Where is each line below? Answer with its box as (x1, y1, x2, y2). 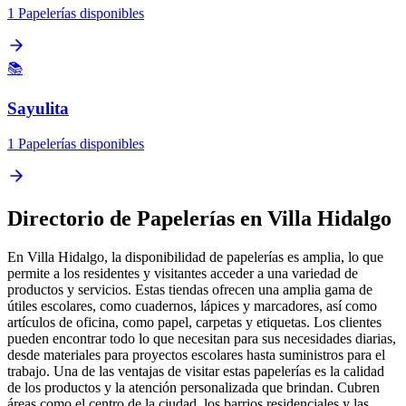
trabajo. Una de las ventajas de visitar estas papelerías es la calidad (7, 362, 384, 379)
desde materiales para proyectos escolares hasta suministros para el (7, 346, 385, 362)
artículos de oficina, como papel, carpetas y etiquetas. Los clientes (7, 314, 382, 330)
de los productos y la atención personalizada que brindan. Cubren (7, 379, 380, 395)
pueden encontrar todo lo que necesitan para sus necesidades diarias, (7, 330, 396, 346)
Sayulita (7, 99, 69, 119)
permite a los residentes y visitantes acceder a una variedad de (7, 265, 358, 281)
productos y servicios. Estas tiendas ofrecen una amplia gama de (7, 281, 372, 297)
